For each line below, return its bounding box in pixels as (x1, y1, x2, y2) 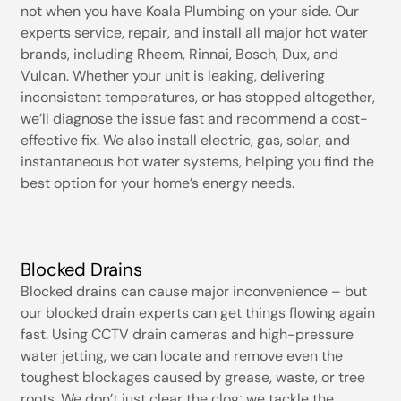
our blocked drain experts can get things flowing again (21, 303, 376, 322)
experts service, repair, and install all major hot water (21, 22, 369, 42)
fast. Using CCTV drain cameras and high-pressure (21, 324, 354, 344)
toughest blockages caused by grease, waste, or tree (21, 367, 366, 387)
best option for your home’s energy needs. (21, 173, 295, 192)
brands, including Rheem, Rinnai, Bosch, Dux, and (21, 44, 339, 64)
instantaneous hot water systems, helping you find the (21, 151, 375, 171)
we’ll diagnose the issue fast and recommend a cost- (21, 108, 369, 128)
